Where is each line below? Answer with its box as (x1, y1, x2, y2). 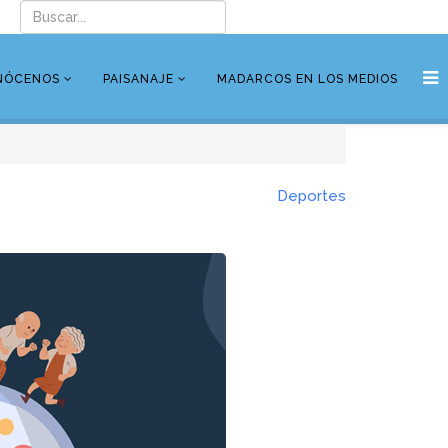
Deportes (277, 187, 346, 205)
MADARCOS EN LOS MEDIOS (217, 72, 398, 86)
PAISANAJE (103, 72, 174, 86)
